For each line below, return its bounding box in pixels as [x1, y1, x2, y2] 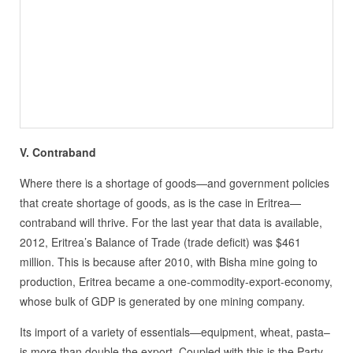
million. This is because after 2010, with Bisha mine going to [19, 254, 318, 270]
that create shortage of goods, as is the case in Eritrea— [19, 195, 301, 211]
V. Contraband [19, 144, 96, 161]
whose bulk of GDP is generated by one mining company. [19, 293, 305, 310]
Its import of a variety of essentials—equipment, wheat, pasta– [19, 324, 330, 340]
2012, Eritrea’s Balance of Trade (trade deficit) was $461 [19, 234, 301, 251]
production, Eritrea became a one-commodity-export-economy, [19, 273, 333, 290]
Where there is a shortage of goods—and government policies [19, 175, 329, 191]
